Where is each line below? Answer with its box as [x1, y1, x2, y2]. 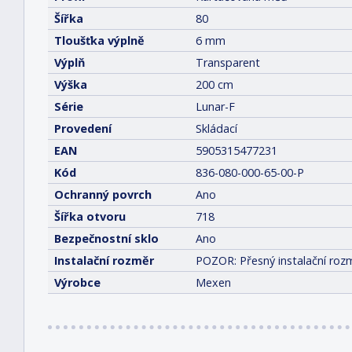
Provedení [54, 121, 112, 137]
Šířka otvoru [54, 209, 126, 225]
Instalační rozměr [54, 253, 154, 269]
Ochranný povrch [54, 187, 152, 203]
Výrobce [54, 275, 101, 291]
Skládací [196, 121, 237, 137]
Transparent [196, 55, 260, 71]
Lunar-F [196, 99, 235, 115]
